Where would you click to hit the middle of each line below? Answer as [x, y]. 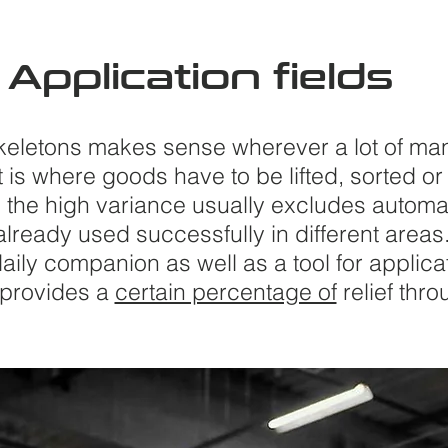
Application [134, 78]
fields [332, 78]
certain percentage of [225, 291]
